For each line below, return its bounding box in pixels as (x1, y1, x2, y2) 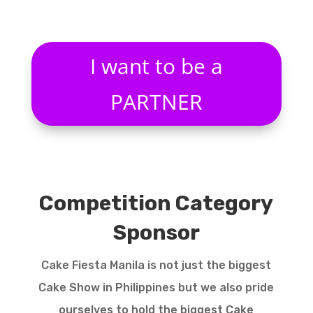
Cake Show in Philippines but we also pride (38, 281, 275, 295)
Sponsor (112, 220, 200, 246)
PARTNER (110, 87, 203, 117)
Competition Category (39, 191, 274, 217)
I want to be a (89, 52, 223, 81)
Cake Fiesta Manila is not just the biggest (41, 259, 272, 272)
